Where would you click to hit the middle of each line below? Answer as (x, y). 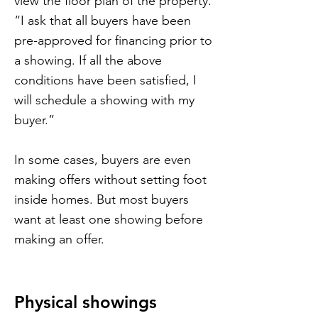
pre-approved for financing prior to (113, 40)
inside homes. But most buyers (102, 199)
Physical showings (86, 302)
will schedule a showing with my (104, 100)
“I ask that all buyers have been (103, 21)
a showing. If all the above (88, 60)
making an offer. (59, 239)
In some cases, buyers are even (103, 160)
